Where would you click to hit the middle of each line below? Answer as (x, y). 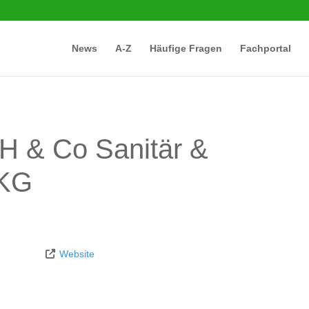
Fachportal (265, 48)
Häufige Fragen (186, 48)
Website (77, 254)
